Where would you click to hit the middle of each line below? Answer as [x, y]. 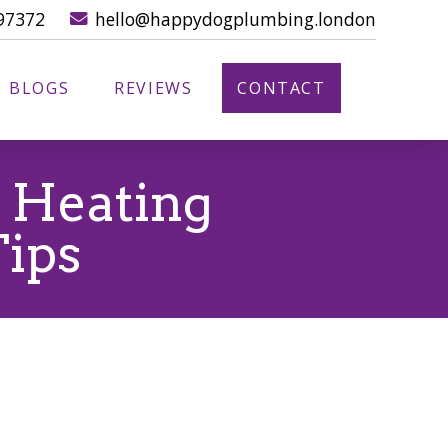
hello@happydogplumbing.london [235, 19]
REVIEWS [153, 87]
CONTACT [281, 87]
